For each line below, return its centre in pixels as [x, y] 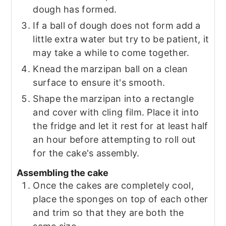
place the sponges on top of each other [121, 199]
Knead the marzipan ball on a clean [110, 69]
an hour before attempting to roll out [115, 139]
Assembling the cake [63, 173]
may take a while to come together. [111, 52]
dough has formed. [75, 9]
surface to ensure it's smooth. [99, 82]
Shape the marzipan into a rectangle [113, 98]
